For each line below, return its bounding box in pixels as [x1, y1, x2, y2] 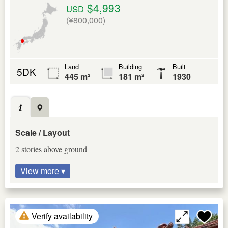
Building [119, 62, 142, 72]
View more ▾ [20, 165, 65, 177]
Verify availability [32, 210, 93, 222]
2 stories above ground [15, 144, 87, 155]
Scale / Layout [15, 127, 70, 139]
